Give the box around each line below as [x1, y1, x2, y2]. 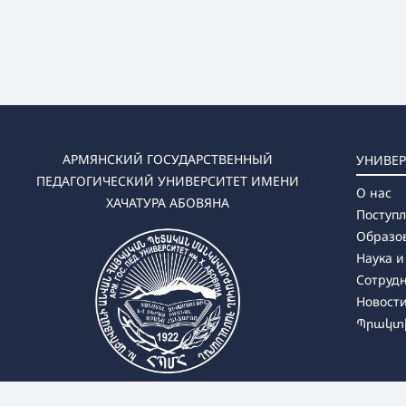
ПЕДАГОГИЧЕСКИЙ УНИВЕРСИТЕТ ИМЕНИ [36, 172, 299, 190]
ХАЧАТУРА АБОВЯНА [106, 194, 229, 212]
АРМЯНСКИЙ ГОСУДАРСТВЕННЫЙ [63, 150, 273, 169]
